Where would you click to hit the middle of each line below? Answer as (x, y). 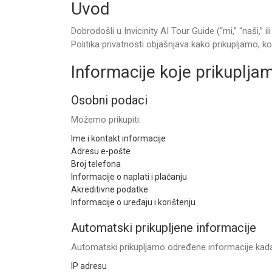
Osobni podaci (109, 100)
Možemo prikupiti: (106, 120)
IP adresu (89, 266)
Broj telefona (96, 164)
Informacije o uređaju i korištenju (133, 202)
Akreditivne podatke (110, 189)
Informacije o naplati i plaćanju (129, 177)
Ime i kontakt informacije (118, 138)
